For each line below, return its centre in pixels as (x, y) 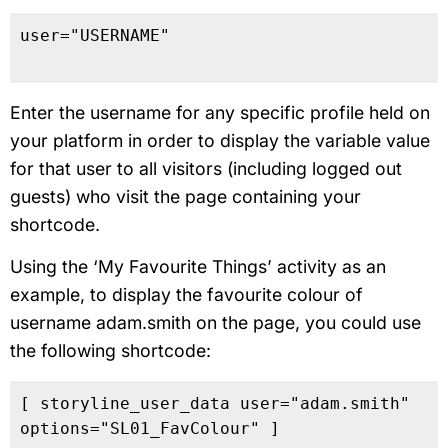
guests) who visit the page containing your (185, 196)
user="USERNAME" (95, 35)
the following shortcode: (110, 350)
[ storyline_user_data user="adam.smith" (215, 403)
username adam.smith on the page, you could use (215, 322)
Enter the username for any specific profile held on (220, 112)
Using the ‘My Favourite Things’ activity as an (198, 266)
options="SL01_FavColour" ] (150, 428)
